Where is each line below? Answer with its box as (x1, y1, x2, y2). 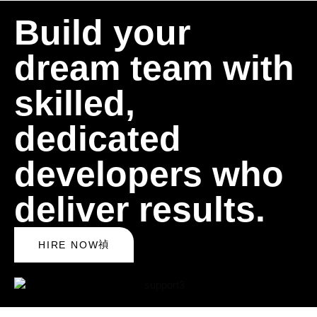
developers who (14, 154, 284, 194)
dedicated (14, 118, 181, 158)
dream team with (14, 47, 294, 88)
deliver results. (14, 189, 265, 229)
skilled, (14, 83, 135, 123)
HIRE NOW (38, 238, 99, 250)
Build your (14, 12, 190, 52)
